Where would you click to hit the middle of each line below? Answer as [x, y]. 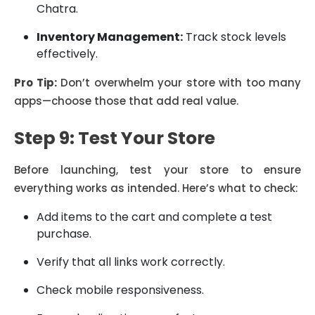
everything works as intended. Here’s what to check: [156, 188]
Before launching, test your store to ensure [157, 170]
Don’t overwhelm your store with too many [179, 83]
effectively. [67, 54]
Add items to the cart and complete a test [154, 217]
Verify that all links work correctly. [131, 262]
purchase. [64, 234]
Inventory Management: [110, 37]
